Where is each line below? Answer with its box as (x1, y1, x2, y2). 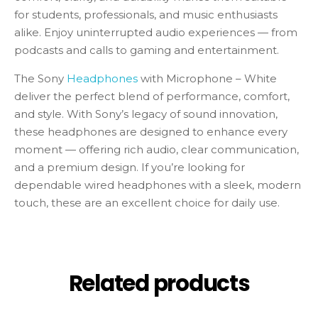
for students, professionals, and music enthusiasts (14, 8, 278, 22)
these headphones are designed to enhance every (14, 125, 287, 139)
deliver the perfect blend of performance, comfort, (14, 89, 290, 104)
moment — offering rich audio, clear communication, (14, 143, 299, 157)
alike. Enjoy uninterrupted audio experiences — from (14, 26, 297, 40)
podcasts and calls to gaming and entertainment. (14, 43, 279, 57)
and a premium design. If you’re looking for (14, 160, 245, 175)
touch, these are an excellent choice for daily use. (14, 196, 280, 210)
